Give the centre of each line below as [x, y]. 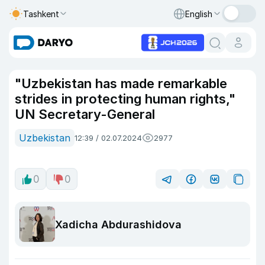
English [199, 14]
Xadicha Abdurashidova [118, 224]
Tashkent [41, 14]
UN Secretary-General [87, 114]
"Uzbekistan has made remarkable [121, 83]
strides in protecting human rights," [125, 99]
